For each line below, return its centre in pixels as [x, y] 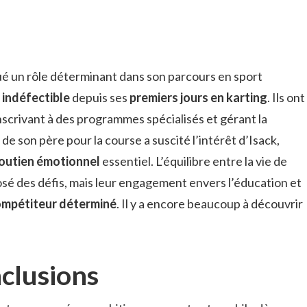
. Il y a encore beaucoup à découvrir [210, 204]
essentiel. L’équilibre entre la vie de [194, 161]
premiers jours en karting [198, 97]
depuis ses [100, 97]
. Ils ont [286, 97]
